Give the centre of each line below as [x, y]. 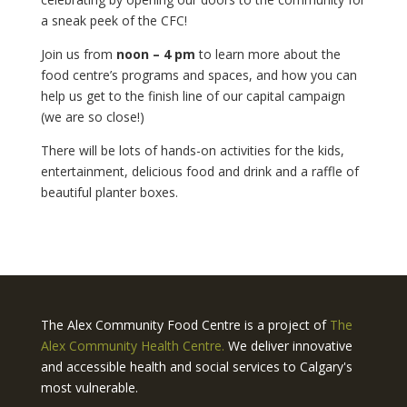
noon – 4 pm [155, 54]
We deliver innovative [288, 345]
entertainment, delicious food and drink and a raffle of [199, 171]
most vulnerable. [89, 387]
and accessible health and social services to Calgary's [196, 366]
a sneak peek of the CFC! [114, 20]
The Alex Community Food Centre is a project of [185, 324]
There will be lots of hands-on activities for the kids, [192, 150]
